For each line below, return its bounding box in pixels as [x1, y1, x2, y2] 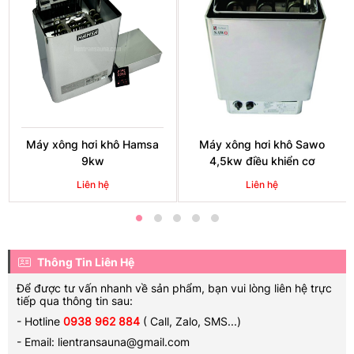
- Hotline [17, 314, 63, 328]
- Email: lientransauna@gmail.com [17, 334, 190, 348]
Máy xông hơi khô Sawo [199, 137, 326, 151]
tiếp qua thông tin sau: [17, 293, 133, 307]
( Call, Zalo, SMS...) [140, 314, 241, 328]
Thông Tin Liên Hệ [35, 254, 134, 269]
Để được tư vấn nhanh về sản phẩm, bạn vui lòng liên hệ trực [17, 281, 332, 295]
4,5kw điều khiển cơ [209, 153, 315, 168]
